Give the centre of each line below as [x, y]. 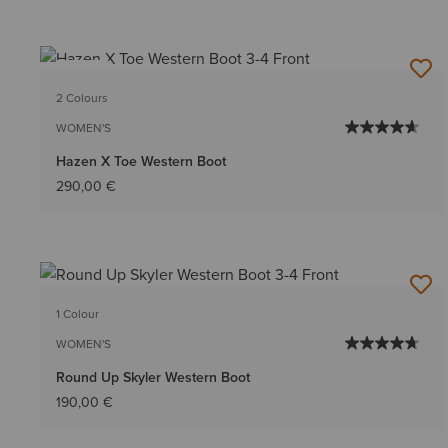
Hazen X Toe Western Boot [141, 161]
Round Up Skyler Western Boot [153, 377]
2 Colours [82, 98]
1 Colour [77, 314]
